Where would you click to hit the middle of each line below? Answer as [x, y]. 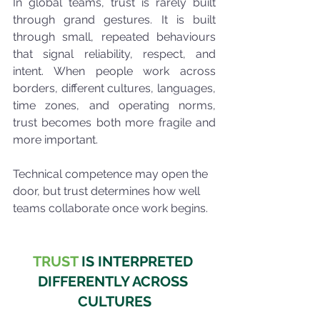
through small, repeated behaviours [114, 37]
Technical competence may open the [112, 174]
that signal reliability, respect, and [114, 54]
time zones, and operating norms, [114, 105]
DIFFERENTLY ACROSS [114, 281]
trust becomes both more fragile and [114, 122]
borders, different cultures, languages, [114, 88]
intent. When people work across [114, 71]
